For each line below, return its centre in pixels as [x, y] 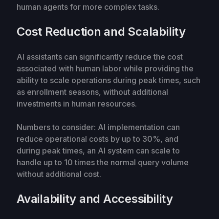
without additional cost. [59, 174]
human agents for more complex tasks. [88, 7]
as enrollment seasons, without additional [92, 92]
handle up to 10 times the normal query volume [103, 162]
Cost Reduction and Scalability [101, 31]
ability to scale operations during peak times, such [109, 80]
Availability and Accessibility [95, 198]
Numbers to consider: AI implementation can [98, 127]
